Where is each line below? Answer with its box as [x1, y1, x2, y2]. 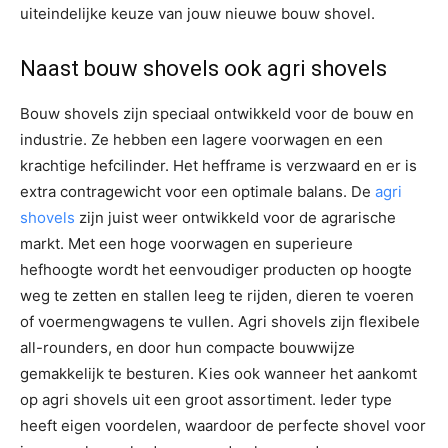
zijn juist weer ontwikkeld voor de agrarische [75, 208, 396, 228]
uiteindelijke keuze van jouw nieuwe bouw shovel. [20, 4, 375, 24]
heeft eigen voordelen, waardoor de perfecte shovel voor [20, 416, 426, 436]
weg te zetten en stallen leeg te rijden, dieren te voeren [20, 286, 414, 306]
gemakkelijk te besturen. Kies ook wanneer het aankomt [20, 364, 417, 384]
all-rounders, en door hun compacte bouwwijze [20, 338, 355, 358]
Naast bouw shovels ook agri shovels [20, 56, 387, 82]
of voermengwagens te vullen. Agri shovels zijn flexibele [20, 312, 420, 332]
